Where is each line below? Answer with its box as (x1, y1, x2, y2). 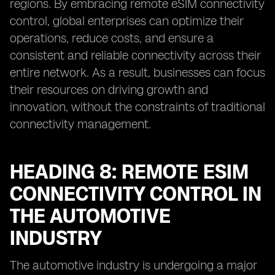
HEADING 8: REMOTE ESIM (10, 160, 249, 184)
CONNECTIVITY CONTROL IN (10, 182, 261, 206)
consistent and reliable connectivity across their (10, 48, 261, 63)
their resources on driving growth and (10, 82, 208, 97)
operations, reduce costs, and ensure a (10, 31, 214, 45)
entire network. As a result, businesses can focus (10, 65, 265, 80)
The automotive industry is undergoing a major (10, 258, 257, 273)
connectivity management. (10, 117, 151, 131)
